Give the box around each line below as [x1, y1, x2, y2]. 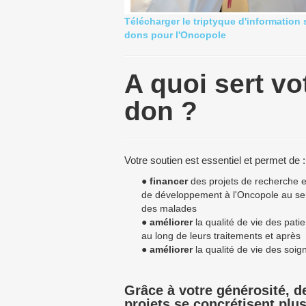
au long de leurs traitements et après [141, 230, 301, 241]
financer [150, 176, 188, 186]
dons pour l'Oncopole [124, 29, 226, 40]
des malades [141, 203, 197, 214]
